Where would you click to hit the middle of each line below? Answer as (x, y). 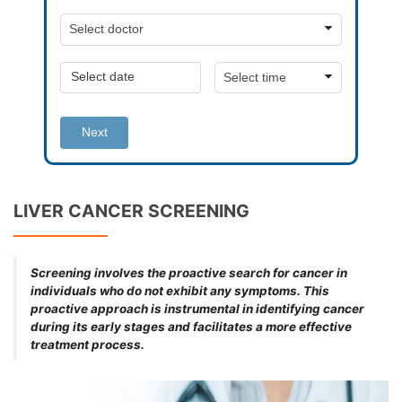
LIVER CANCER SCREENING (131, 210)
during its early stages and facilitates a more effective (191, 326)
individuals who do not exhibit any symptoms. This (179, 290)
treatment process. (87, 344)
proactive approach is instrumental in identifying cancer (197, 308)
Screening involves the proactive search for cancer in (188, 272)
